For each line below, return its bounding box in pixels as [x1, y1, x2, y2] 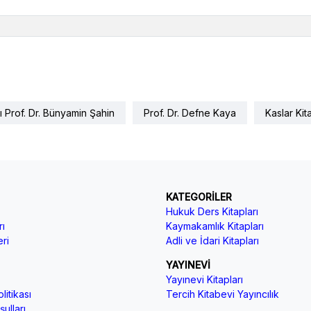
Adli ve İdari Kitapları [165, 234, 259, 246]
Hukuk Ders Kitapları [165, 205, 258, 217]
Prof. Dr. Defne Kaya [143, 106, 236, 119]
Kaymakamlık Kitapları [165, 219, 264, 232]
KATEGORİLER [165, 190, 232, 203]
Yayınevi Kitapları [165, 273, 243, 285]
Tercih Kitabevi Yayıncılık [165, 287, 279, 300]
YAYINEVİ [165, 258, 210, 271]
